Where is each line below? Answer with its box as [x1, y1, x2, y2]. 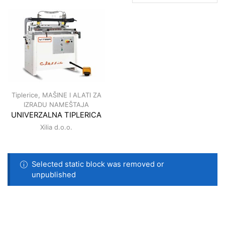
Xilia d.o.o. [40, 123, 72, 131]
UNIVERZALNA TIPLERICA [11, 110, 101, 120]
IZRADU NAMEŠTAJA [24, 100, 89, 108]
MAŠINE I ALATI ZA [42, 90, 101, 99]
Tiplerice [11, 90, 38, 99]
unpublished [31, 170, 76, 179]
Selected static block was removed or [31, 159, 164, 169]
